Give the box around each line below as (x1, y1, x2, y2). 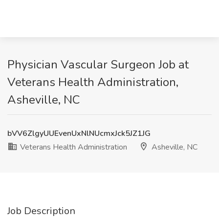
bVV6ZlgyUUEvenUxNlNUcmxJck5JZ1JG (7, 128, 151, 139)
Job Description (7, 204, 75, 218)
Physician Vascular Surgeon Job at (7, 57, 189, 72)
